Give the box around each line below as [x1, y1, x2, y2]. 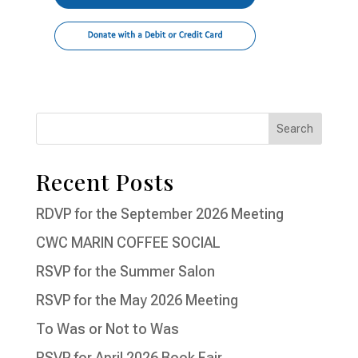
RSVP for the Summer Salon [35, 263, 215, 280]
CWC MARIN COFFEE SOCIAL [35, 234, 221, 252]
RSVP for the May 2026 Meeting [35, 292, 238, 309]
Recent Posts [35, 167, 174, 197]
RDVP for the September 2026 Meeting [35, 205, 284, 223]
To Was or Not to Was [35, 320, 179, 338]
